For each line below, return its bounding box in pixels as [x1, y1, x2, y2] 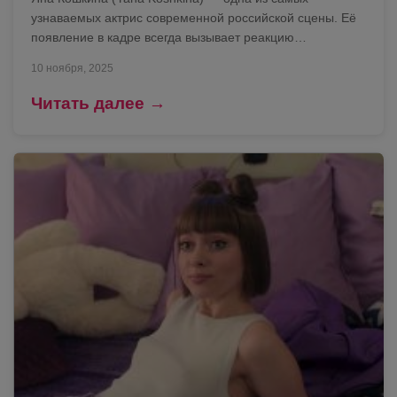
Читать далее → [31, 93, 166, 113]
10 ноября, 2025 [31, 61, 113, 74]
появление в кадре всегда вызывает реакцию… [31, 29, 307, 44]
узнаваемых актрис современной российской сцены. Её [31, 10, 356, 25]
